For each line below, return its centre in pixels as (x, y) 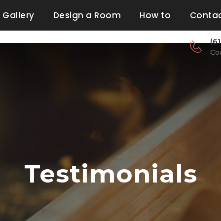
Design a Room (87, 15)
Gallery (18, 15)
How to (155, 15)
